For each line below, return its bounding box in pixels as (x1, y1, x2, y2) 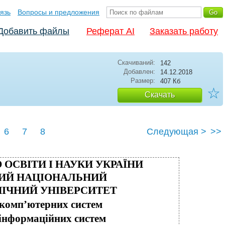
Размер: (131, 77, 155, 84)
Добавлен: (124, 68, 155, 75)
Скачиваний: (118, 59, 155, 66)
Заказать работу (150, 26, 218, 36)
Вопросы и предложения (18, 8, 99, 16)
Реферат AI (86, 26, 135, 36)
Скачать (145, 90, 175, 99)
